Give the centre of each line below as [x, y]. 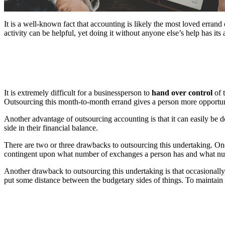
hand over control [182, 92]
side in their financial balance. [51, 128]
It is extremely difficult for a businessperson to [78, 92]
